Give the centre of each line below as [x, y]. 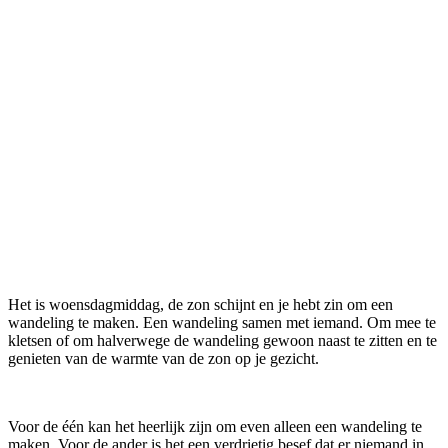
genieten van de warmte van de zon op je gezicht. [163, 358]
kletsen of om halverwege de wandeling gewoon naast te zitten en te [222, 340]
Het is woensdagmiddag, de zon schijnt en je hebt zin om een [200, 304]
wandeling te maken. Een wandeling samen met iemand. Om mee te [222, 322]
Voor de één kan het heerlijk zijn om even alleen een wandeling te [215, 426]
